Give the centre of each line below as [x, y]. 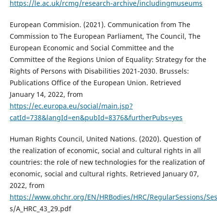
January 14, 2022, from [46, 94]
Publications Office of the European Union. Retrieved [95, 83]
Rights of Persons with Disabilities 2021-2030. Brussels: [99, 71]
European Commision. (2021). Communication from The [100, 25]
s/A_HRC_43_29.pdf [40, 209]
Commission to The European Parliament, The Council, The [105, 36]
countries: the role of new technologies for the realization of [107, 162]
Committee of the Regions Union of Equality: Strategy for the [108, 60]
